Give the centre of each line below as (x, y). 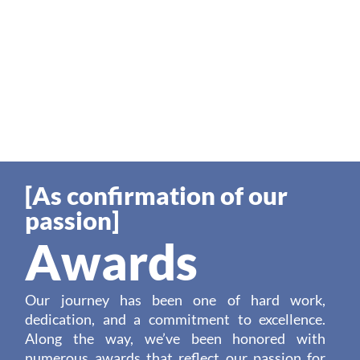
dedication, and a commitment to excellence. (176, 320)
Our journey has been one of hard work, (176, 301)
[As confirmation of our (157, 196)
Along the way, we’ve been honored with (176, 339)
